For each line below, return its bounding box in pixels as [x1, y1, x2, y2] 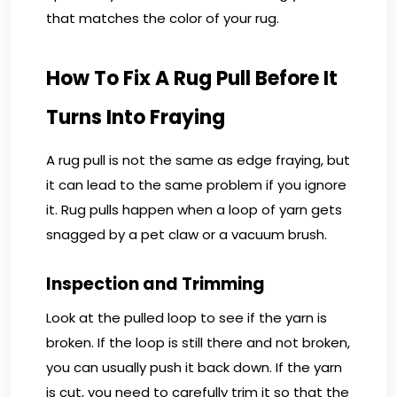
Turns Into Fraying [46, 103, 225, 131]
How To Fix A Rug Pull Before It [46, 64, 338, 92]
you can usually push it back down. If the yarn [46, 357, 342, 377]
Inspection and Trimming [46, 271, 265, 296]
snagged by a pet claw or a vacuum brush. [46, 224, 327, 244]
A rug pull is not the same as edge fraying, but [46, 150, 350, 169]
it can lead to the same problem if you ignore [46, 175, 346, 194]
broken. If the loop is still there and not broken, [46, 332, 350, 352]
